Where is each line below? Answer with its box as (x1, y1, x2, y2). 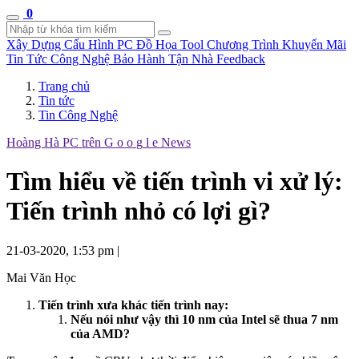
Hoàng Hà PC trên (6, 135, 104, 149)
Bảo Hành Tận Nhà (113, 52, 216, 66)
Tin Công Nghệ (38, 108, 118, 122)
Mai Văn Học (6, 270, 76, 284)
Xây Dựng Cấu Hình (6, 38, 117, 51)
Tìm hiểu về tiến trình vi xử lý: (6, 167, 343, 196)
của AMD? (71, 326, 130, 341)
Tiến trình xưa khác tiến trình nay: (38, 297, 228, 312)
